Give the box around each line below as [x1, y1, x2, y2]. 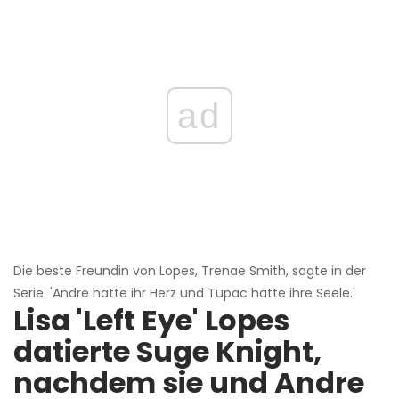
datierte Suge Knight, [13, 331, 322, 372]
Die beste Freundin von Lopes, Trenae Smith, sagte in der [13, 262, 366, 281]
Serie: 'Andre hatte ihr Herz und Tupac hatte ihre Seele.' [13, 284, 355, 303]
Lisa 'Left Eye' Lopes [13, 300, 289, 341]
